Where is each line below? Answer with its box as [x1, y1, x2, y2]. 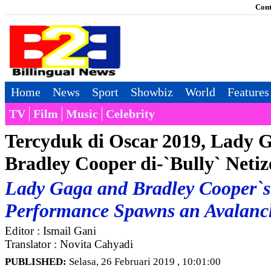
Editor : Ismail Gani [5, 224, 96, 237]
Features [227, 85, 269, 99]
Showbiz [131, 85, 173, 99]
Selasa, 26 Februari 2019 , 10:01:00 [67, 256, 221, 267]
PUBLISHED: [5, 256, 67, 267]
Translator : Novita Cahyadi [5, 238, 133, 250]
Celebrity [106, 107, 155, 120]
